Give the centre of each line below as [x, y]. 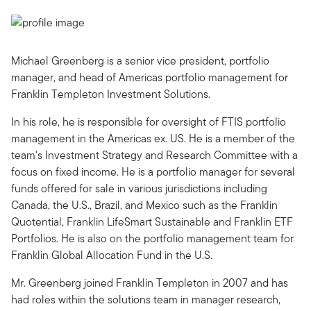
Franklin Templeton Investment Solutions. [111, 94]
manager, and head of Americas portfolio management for [150, 77]
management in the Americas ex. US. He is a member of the [153, 138]
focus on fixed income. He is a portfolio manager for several [153, 171]
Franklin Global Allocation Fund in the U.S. [112, 255]
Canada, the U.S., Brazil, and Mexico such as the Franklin [144, 205]
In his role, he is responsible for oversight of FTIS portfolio [149, 121]
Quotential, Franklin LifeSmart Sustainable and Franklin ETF [152, 221]
